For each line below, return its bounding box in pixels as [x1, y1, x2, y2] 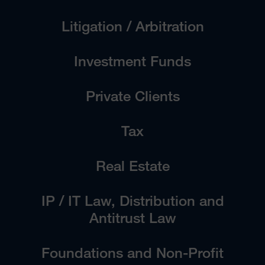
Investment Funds [74, 51, 191, 69]
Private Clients [85, 86, 180, 104]
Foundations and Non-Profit [41, 243, 224, 261]
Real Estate [95, 156, 170, 174]
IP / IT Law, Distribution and [41, 191, 224, 209]
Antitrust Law [89, 208, 176, 226]
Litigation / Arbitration [61, 17, 204, 34]
